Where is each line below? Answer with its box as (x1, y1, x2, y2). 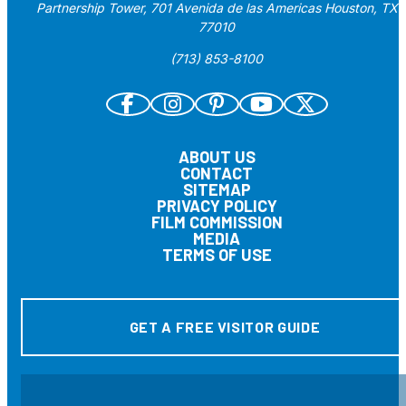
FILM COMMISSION (150, 211, 283, 232)
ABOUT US (178, 146, 256, 167)
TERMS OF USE (161, 244, 272, 265)
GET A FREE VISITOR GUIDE (129, 317, 321, 335)
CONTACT (180, 162, 253, 183)
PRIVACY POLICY (156, 195, 277, 216)
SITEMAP (182, 179, 251, 199)
